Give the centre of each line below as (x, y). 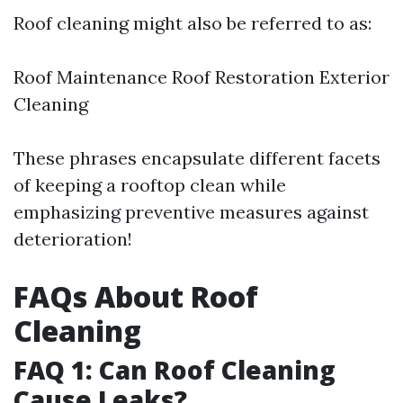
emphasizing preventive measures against (191, 212)
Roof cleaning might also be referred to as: (193, 23)
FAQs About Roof (136, 296)
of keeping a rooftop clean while (150, 185)
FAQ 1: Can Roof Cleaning (175, 370)
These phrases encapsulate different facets (197, 158)
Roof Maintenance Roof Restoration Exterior (201, 77)
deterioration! (73, 239)
